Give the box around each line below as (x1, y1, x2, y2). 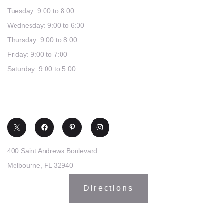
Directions (83, 184, 134, 192)
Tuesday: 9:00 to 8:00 (7, 7, 74, 15)
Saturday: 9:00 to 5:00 (7, 65, 76, 73)
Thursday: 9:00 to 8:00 (7, 36, 77, 44)
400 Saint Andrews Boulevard (7, 146, 97, 155)
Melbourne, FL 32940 (7, 161, 73, 169)
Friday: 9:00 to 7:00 (7, 50, 67, 59)
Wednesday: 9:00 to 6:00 (7, 21, 84, 30)
